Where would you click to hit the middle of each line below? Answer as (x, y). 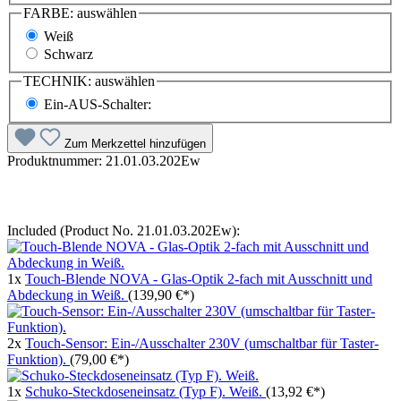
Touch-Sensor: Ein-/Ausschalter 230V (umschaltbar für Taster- (202, 343)
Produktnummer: (56, 160)
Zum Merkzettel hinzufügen (135, 143)
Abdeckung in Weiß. (68, 294)
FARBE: (48, 13)
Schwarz (68, 54)
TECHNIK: (57, 81)
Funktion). (38, 359)
